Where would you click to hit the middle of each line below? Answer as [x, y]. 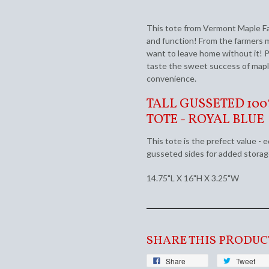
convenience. [171, 78]
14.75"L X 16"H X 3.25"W [193, 178]
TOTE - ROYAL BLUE [205, 119]
